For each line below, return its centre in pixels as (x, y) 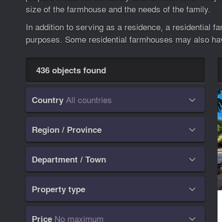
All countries (89, 100)
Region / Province (67, 130)
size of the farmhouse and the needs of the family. (118, 9)
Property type (59, 189)
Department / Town (69, 160)
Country (48, 100)
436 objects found (71, 70)
